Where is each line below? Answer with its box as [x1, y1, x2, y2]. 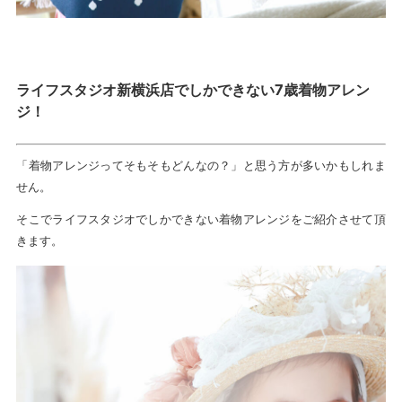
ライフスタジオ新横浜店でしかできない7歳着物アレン [16, 80, 371, 99]
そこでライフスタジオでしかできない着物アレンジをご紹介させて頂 [16, 211, 386, 226]
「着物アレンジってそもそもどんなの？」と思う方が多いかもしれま [16, 157, 386, 172]
